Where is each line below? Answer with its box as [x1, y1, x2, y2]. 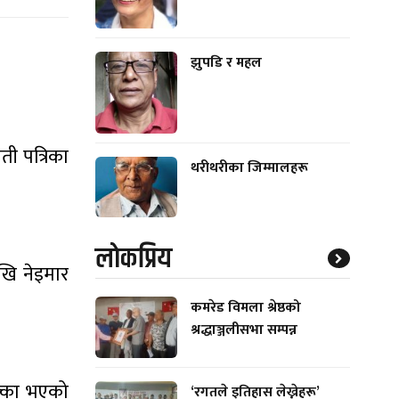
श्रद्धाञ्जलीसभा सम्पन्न [190, 318, 297, 343]
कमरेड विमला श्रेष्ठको [190, 296, 301, 321]
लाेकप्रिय [95, 237, 172, 281]
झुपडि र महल [190, 51, 262, 76]
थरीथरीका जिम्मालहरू [190, 155, 308, 180]
